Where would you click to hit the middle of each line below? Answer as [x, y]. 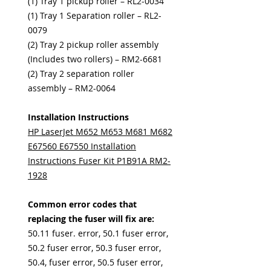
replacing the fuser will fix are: [91, 219]
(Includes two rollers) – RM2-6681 [95, 59]
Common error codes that [82, 204]
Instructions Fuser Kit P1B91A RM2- [99, 161]
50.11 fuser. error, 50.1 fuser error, [98, 233]
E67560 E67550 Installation [82, 146]
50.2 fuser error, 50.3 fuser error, [94, 248]
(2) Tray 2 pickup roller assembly [93, 44]
